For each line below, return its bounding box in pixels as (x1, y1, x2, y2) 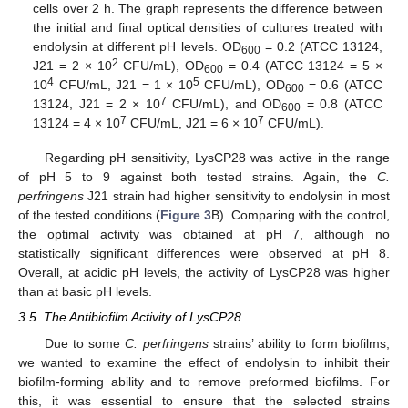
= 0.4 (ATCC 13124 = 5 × (223, 58, 382, 74)
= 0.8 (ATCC (301, 97, 382, 112)
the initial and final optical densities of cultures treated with (33, 20, 382, 36)
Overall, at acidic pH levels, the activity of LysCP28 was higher (18, 265, 390, 280)
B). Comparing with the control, (211, 208, 390, 223)
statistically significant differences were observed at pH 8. (18, 246, 390, 261)
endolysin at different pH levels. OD (33, 39, 241, 55)
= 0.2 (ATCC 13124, (260, 39, 382, 55)
